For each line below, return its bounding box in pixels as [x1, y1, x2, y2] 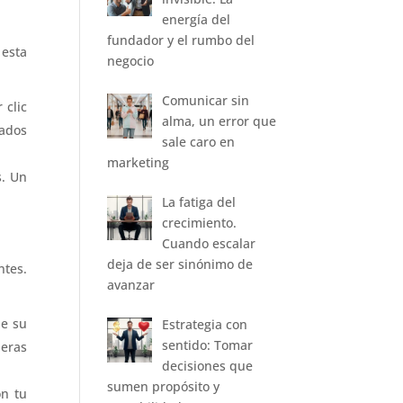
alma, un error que [161, 112, 276, 130]
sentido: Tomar [161, 336, 253, 354]
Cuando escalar [161, 234, 255, 252]
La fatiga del [161, 193, 236, 210]
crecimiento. [161, 213, 237, 231]
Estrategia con [161, 315, 247, 333]
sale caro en [161, 132, 235, 150]
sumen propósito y [107, 377, 220, 395]
